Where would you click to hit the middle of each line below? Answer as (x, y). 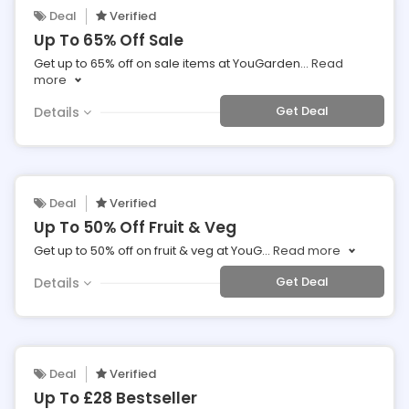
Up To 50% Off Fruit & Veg (135, 227)
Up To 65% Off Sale (109, 40)
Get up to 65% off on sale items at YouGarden (167, 63)
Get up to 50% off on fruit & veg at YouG (148, 251)
